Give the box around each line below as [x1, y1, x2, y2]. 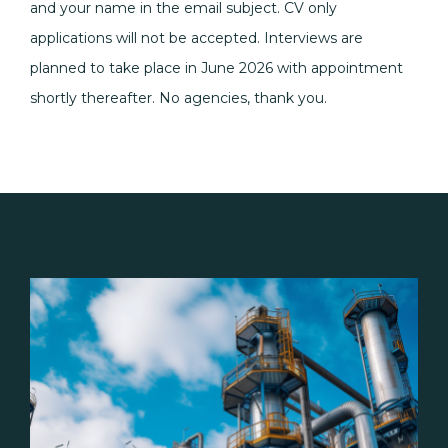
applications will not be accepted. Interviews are [30, 29, 363, 47]
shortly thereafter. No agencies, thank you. [30, 89, 327, 107]
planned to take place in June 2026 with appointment [30, 59, 403, 77]
